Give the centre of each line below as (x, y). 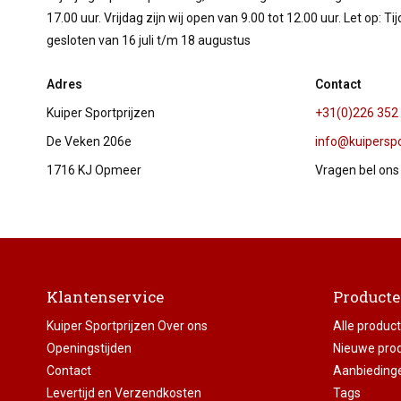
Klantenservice (105, 297)
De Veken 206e (89, 141)
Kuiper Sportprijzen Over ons (127, 326)
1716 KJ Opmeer (94, 170)
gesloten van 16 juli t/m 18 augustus (148, 40)
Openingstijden (89, 348)
